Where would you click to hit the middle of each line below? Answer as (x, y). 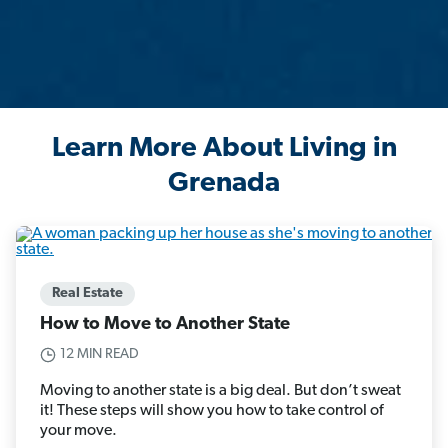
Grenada (224, 184)
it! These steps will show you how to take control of (211, 411)
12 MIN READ (99, 355)
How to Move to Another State (165, 325)
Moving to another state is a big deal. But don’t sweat (220, 391)
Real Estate (87, 294)
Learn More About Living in (224, 149)
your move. (78, 431)
